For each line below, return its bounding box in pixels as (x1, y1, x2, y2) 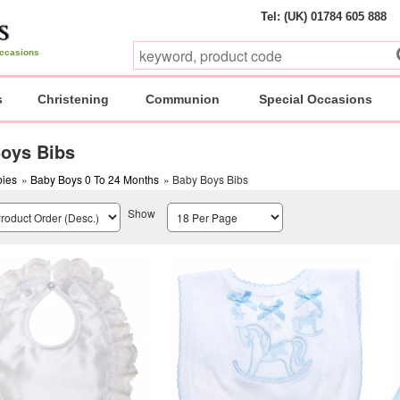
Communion (145, 92, 220, 106)
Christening (37, 92, 109, 106)
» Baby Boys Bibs (162, 171, 248, 187)
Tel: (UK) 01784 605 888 (260, 10, 387, 23)
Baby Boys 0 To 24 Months (29, 171, 159, 187)
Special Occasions (258, 92, 372, 106)
